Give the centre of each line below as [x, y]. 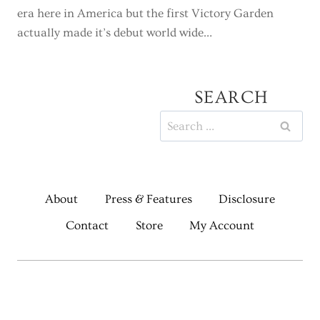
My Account [222, 225]
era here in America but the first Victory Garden [145, 13]
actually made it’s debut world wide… [115, 32]
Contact [87, 225]
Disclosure [247, 199]
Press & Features [148, 199]
